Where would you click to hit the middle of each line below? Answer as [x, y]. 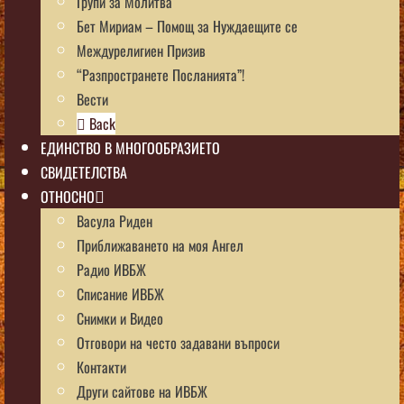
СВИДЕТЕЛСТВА [84, 172]
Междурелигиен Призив [141, 50]
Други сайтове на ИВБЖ [142, 391]
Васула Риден [115, 220]
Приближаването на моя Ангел [160, 245]
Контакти [101, 367]
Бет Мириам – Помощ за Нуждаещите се [187, 26]
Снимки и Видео [120, 318]
